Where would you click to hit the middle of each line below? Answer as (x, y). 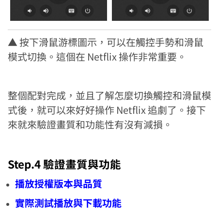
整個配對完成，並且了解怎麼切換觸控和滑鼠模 (110, 95)
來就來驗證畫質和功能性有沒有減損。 (90, 124)
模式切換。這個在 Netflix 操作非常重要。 (97, 57)
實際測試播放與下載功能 (69, 203)
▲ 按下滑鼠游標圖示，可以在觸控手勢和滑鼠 (106, 42)
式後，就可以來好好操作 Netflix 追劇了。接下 (107, 110)
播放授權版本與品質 (59, 184)
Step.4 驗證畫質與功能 (65, 164)
